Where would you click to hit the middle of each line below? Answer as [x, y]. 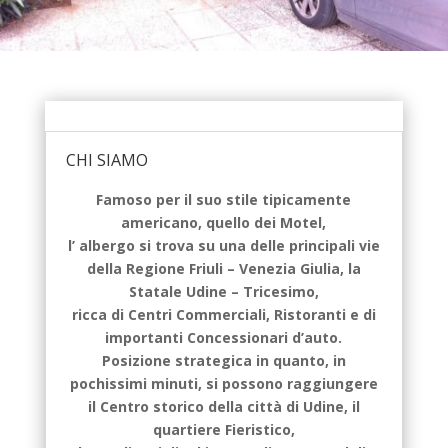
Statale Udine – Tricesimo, [223, 292]
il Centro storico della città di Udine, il [223, 407]
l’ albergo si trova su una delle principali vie [223, 246]
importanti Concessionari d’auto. [224, 338]
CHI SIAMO [106, 160]
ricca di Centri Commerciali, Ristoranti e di [223, 315]
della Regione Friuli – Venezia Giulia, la [223, 269]
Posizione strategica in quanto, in [223, 361]
